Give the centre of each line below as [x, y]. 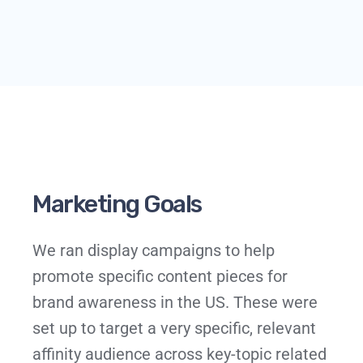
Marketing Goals [117, 204]
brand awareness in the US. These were [175, 302]
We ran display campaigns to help [154, 250]
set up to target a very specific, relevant [174, 328]
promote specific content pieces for [160, 276]
